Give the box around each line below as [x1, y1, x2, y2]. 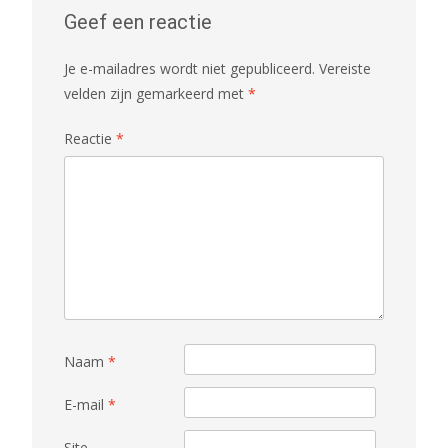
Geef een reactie [64, 10, 212, 34]
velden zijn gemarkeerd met [64, 84, 248, 103]
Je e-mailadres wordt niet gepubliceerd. [64, 59, 315, 78]
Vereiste [319, 59, 371, 78]
